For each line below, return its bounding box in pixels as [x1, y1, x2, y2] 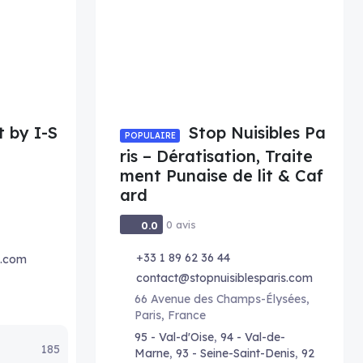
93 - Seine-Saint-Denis [176, 346, 295, 361]
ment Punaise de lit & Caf [120, 165, 323, 186]
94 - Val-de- [220, 330, 285, 344]
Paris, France [135, 308, 206, 322]
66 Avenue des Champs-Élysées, [135, 292, 310, 306]
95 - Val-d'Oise [135, 330, 214, 344]
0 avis [166, 218, 197, 231]
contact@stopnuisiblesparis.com [136, 271, 313, 285]
